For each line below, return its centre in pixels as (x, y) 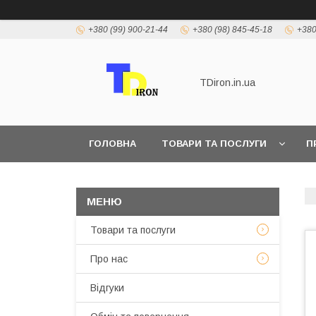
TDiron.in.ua (227, 82)
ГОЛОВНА (113, 144)
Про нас (109, 259)
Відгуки (107, 288)
